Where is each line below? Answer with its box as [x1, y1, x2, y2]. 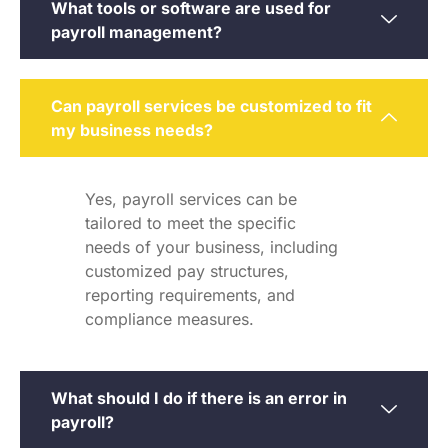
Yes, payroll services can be [85, 189, 297, 210]
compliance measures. [85, 309, 254, 330]
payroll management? [51, 22, 222, 43]
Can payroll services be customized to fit [51, 96, 372, 117]
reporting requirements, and [85, 285, 295, 306]
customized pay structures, [85, 261, 289, 282]
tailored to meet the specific [85, 213, 296, 234]
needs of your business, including [85, 237, 338, 258]
